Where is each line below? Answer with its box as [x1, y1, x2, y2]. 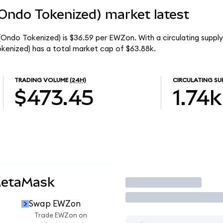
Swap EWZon [28, 199, 81, 208]
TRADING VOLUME [14, 77, 69, 84]
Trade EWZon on [34, 212, 87, 220]
